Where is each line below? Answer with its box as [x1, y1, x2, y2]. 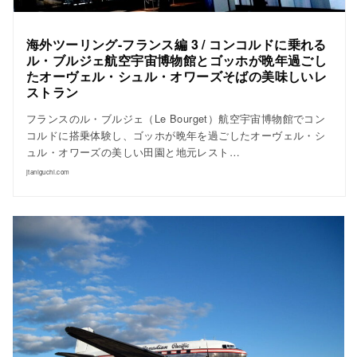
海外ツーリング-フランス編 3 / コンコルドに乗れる [26, 34, 327, 53]
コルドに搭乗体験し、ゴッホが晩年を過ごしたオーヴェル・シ [26, 127, 326, 143]
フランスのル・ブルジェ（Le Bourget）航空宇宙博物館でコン [26, 111, 326, 127]
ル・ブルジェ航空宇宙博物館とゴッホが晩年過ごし [26, 50, 328, 69]
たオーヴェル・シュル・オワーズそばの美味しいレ [26, 66, 328, 85]
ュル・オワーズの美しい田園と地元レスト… [26, 144, 240, 160]
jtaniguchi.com [26, 167, 70, 177]
